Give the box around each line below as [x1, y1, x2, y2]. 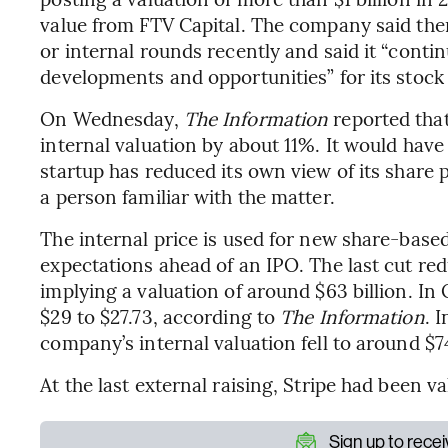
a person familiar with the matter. [40, 183, 335, 209]
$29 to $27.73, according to [40, 303, 281, 329]
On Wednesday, [40, 105, 184, 131]
